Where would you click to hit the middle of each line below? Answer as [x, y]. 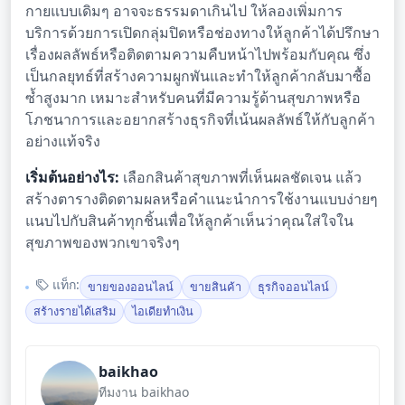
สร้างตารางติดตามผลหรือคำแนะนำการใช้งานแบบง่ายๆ [202, 199]
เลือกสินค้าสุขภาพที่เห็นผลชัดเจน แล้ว [240, 178]
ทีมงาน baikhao [144, 392]
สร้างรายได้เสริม [75, 311]
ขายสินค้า [216, 287]
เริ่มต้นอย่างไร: [72, 178]
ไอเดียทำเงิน [163, 311]
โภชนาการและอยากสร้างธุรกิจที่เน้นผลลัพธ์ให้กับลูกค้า [200, 120]
